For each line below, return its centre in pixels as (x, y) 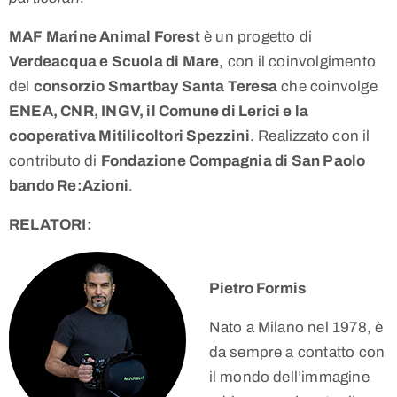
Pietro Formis (257, 289)
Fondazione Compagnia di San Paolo (233, 161)
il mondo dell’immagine (289, 378)
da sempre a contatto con (297, 353)
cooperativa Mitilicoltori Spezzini (129, 136)
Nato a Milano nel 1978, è (296, 328)
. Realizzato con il (310, 136)
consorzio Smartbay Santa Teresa (156, 87)
